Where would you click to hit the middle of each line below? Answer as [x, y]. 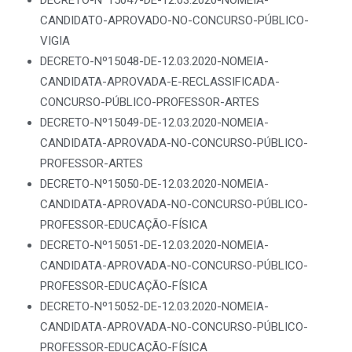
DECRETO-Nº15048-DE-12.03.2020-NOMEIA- [154, 61]
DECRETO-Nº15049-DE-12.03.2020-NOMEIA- [154, 123]
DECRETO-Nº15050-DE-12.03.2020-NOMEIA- [154, 184]
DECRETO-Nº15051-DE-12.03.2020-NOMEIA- [154, 245]
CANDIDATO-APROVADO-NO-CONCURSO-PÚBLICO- [174, 20]
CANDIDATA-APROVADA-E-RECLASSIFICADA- [160, 82]
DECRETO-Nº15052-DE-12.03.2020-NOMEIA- [154, 306]
